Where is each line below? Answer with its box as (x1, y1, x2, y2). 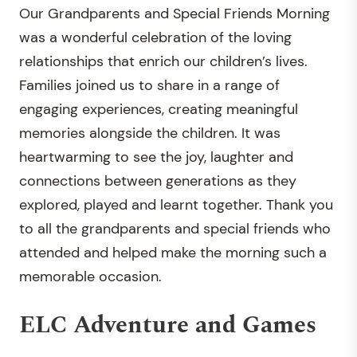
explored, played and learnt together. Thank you (19, 195, 333, 214)
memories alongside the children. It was (19, 124, 280, 143)
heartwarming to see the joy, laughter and (19, 147, 293, 167)
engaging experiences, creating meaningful (19, 100, 298, 119)
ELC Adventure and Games (19, 307, 316, 343)
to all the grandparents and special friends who (19, 219, 331, 238)
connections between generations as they (19, 171, 296, 190)
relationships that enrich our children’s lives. (19, 52, 308, 71)
